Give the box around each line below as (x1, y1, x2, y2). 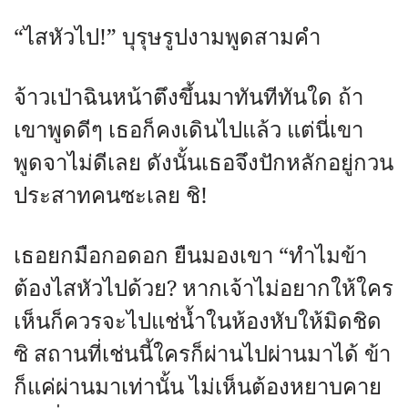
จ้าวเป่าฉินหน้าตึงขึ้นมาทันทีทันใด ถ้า (14, 82, 363, 114)
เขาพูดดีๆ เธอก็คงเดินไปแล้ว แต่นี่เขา (14, 115, 363, 147)
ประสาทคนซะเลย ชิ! (14, 180, 208, 212)
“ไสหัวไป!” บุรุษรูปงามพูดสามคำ (14, 22, 321, 54)
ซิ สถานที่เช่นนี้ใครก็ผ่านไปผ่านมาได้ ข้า (14, 339, 391, 371)
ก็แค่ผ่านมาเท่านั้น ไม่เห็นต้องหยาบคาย (14, 372, 382, 403)
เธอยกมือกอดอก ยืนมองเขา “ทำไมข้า (14, 240, 367, 272)
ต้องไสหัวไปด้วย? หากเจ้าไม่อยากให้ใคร (14, 273, 393, 305)
